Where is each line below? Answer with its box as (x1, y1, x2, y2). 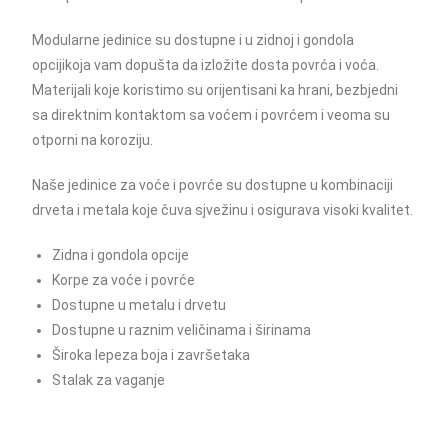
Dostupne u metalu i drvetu (52, 297, 227, 313)
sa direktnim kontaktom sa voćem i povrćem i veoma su (32, 107, 391, 123)
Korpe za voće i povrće (52, 272, 196, 288)
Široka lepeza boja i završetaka (52, 347, 251, 363)
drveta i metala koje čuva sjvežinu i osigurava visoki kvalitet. (32, 202, 414, 218)
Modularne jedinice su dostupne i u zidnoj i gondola (32, 32, 355, 48)
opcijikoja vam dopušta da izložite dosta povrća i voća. (32, 57, 380, 73)
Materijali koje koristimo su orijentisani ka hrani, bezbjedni (32, 82, 399, 98)
